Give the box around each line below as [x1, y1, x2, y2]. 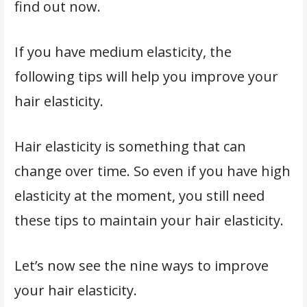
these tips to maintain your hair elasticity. [14, 210, 287, 230]
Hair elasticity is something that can [14, 136, 246, 156]
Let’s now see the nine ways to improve [14, 256, 269, 275]
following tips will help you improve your [14, 66, 278, 86]
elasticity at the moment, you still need [14, 186, 265, 205]
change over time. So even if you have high [14, 161, 291, 180]
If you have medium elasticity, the [14, 42, 232, 61]
